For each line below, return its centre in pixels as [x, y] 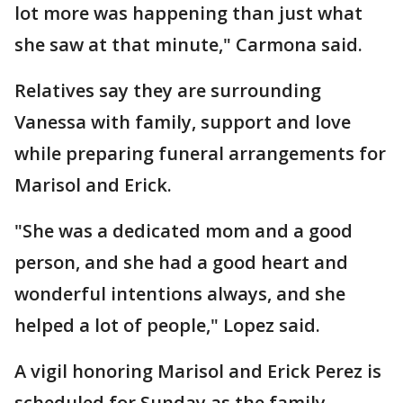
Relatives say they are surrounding [168, 90]
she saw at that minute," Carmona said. [188, 44]
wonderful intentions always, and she [180, 293]
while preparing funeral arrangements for [200, 153]
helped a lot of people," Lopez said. [167, 325]
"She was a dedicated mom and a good [184, 230]
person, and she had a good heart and [181, 262]
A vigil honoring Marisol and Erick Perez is [198, 371]
